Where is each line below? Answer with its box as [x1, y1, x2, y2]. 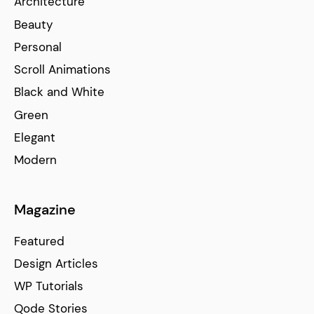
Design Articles [14, 255, 98, 271]
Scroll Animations [14, 62, 111, 78]
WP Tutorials [14, 278, 83, 294]
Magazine [14, 200, 76, 219]
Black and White [14, 84, 104, 100]
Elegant [14, 130, 55, 146]
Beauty [14, 16, 53, 32]
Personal [14, 39, 62, 55]
